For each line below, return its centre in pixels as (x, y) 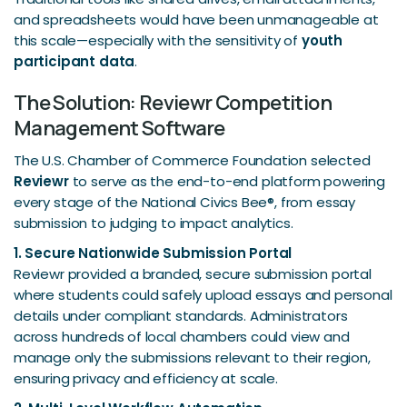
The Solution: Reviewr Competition (173, 103)
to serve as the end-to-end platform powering (227, 181)
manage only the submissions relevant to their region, (192, 357)
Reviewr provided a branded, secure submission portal (193, 274)
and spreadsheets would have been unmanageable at (196, 20)
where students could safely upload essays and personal (203, 295)
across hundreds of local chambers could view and (182, 337)
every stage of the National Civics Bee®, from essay (185, 202)
